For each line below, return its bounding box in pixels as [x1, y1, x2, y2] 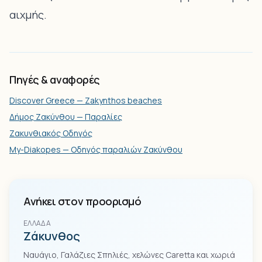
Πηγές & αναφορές [9, 73, 100, 87]
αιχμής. [9, 8, 47, 22]
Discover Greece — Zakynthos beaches [9, 95, 162, 106]
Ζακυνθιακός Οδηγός [9, 127, 92, 139]
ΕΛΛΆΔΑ [23, 218, 51, 228]
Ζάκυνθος [23, 228, 80, 244]
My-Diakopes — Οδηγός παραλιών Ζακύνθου [9, 144, 182, 155]
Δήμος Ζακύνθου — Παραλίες [9, 111, 122, 122]
